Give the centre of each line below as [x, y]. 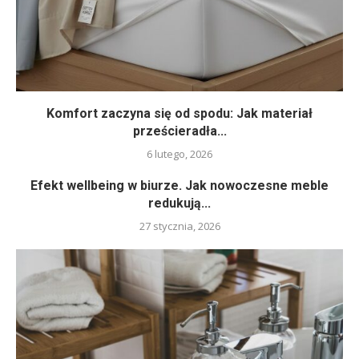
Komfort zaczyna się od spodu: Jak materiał [179, 113]
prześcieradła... [179, 131]
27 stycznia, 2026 [179, 226]
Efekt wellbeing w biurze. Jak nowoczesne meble [179, 185]
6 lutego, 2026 [179, 153]
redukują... [179, 203]
